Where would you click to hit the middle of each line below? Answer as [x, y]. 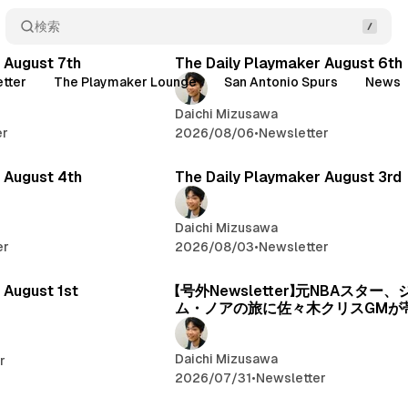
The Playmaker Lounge [126, 82]
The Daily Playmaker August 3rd [289, 177]
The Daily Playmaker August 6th [289, 63]
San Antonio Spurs [281, 82]
